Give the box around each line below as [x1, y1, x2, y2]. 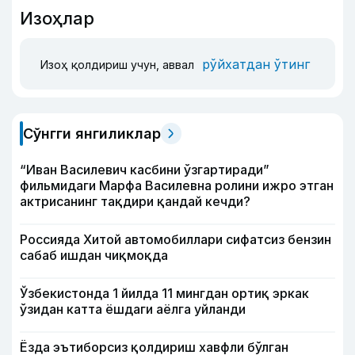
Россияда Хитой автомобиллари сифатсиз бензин [20, 231, 331, 247]
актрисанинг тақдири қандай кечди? [20, 193, 250, 209]
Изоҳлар [20, 8, 94, 29]
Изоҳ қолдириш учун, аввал [40, 57, 197, 71]
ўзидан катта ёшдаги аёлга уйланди [20, 301, 246, 317]
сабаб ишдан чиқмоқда [20, 247, 168, 263]
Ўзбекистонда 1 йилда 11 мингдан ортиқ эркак [20, 285, 309, 301]
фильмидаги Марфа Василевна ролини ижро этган [20, 177, 334, 193]
